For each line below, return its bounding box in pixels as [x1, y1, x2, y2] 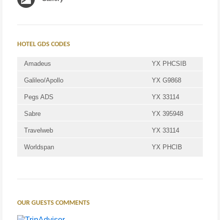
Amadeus [24, 60, 51, 68]
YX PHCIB [152, 143, 182, 151]
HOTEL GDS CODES [17, 41, 70, 49]
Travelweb [24, 127, 53, 135]
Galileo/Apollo [24, 77, 63, 84]
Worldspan [24, 143, 54, 151]
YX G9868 [152, 77, 181, 84]
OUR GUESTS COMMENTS [17, 199, 90, 207]
